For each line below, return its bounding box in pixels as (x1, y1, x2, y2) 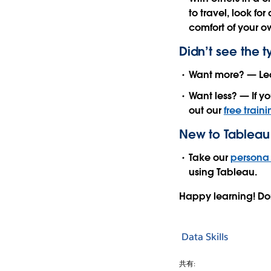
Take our (188, 151, 230, 165)
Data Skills (181, 230, 228, 243)
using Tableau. (188, 166, 257, 179)
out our (188, 104, 224, 117)
